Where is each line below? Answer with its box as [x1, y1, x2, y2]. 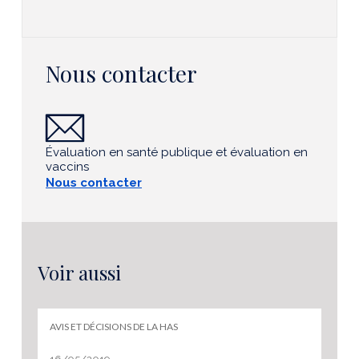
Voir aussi [38, 259, 121, 285]
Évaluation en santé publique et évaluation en [46, 144, 308, 159]
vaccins [46, 159, 89, 174]
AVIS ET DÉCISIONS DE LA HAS [50, 320, 178, 333]
